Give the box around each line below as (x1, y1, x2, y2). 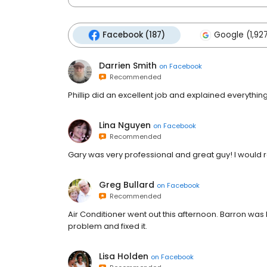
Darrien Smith (99, 60, 157, 72)
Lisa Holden (99, 250, 148, 262)
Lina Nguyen (99, 119, 151, 131)
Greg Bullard (99, 179, 154, 191)
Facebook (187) (103, 29, 165, 41)
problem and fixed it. (68, 221, 147, 232)
